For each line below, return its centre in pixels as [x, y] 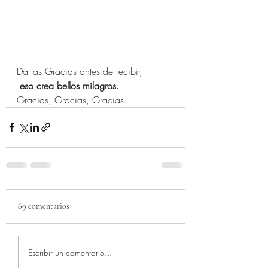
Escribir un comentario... [70, 253]
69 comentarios [44, 206]
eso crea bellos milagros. [69, 85]
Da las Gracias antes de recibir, [80, 71]
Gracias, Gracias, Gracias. [72, 100]
